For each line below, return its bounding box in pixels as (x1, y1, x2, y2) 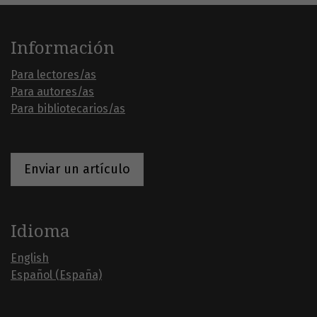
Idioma (11, 221, 70, 242)
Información (11, 38, 115, 59)
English (11, 251, 49, 265)
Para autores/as (11, 85, 94, 99)
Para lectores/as (11, 68, 96, 82)
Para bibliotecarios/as (11, 102, 125, 116)
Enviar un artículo (24, 161, 130, 178)
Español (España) (11, 268, 102, 282)
